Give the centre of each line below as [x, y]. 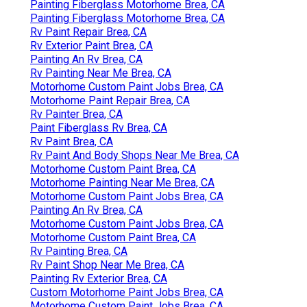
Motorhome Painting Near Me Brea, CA [122, 182]
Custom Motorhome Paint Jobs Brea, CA [127, 292]
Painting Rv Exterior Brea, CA [99, 278]
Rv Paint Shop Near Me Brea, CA [107, 265]
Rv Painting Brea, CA [79, 251]
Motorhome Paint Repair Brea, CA [110, 100]
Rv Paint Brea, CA [72, 141]
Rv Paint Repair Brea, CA [88, 32]
